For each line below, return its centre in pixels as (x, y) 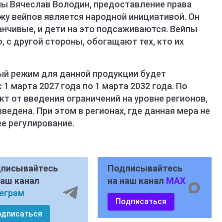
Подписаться (141, 202)
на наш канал (137, 181)
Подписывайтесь (145, 168)
